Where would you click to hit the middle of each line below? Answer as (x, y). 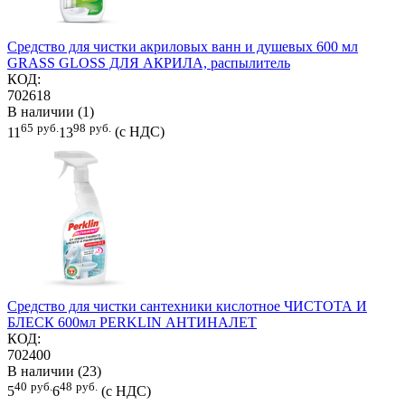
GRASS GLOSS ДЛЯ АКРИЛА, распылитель (149, 63)
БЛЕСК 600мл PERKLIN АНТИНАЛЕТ (132, 322)
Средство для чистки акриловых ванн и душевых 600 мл (183, 47)
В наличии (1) (51, 112)
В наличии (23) (54, 371)
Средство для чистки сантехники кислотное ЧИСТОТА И (187, 306)
